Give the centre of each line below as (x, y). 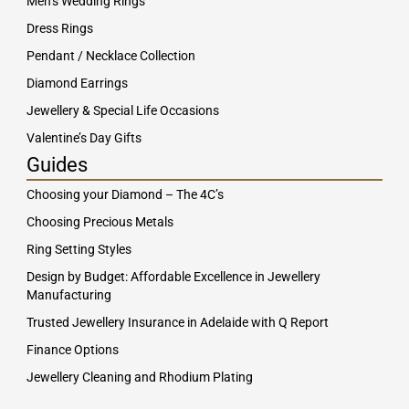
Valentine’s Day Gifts (84, 138)
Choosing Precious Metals (100, 222)
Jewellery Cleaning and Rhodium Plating (139, 378)
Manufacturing (68, 295)
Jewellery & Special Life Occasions (122, 111)
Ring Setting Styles (79, 250)
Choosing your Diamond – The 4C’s (125, 195)
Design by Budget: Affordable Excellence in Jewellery (173, 277)
